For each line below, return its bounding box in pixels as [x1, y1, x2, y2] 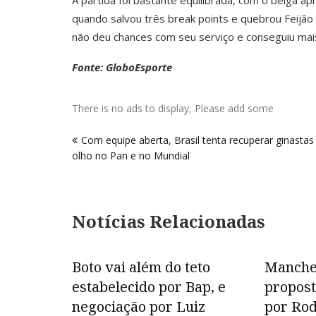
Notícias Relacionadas [72, 209, 265, 233]
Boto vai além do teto [72, 257, 210, 276]
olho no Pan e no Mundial [72, 149, 190, 162]
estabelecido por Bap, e [72, 277, 226, 296]
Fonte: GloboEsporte [72, 60, 172, 74]
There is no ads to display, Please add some [72, 102, 274, 115]
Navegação [71, 114, 165, 138]
